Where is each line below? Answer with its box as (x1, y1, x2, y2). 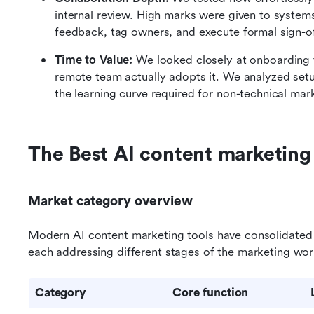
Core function (172, 286, 249, 299)
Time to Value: (55, 53, 133, 67)
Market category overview (28, 193, 193, 209)
